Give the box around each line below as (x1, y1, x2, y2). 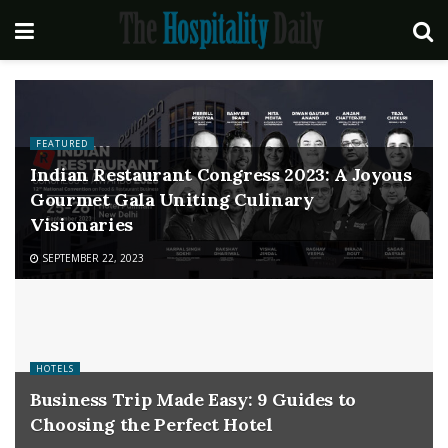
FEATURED (36, 137, 88, 150)
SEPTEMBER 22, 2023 (39, 251, 144, 265)
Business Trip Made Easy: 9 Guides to (30, 388, 357, 411)
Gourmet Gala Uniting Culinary (30, 188, 314, 211)
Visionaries (30, 213, 134, 236)
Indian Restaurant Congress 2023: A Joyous (30, 163, 412, 186)
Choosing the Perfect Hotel (30, 413, 273, 436)
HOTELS (36, 362, 74, 375)
